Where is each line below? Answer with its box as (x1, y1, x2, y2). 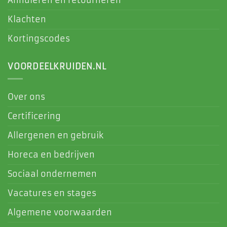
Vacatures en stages (8, 188, 96, 199)
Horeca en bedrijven (8, 149, 95, 160)
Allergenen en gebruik (8, 130, 103, 141)
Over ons (8, 92, 45, 102)
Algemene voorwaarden (8, 207, 112, 218)
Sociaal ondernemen (8, 169, 97, 179)
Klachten (8, 14, 46, 24)
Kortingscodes (8, 33, 70, 44)
